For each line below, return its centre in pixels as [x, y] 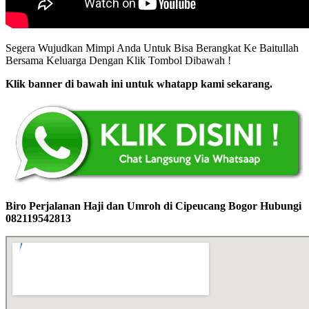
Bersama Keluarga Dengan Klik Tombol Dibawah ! [118, 60]
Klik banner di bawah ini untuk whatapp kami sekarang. [139, 83]
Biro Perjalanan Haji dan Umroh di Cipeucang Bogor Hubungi [153, 206]
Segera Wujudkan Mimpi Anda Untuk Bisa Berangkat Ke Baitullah [152, 48]
